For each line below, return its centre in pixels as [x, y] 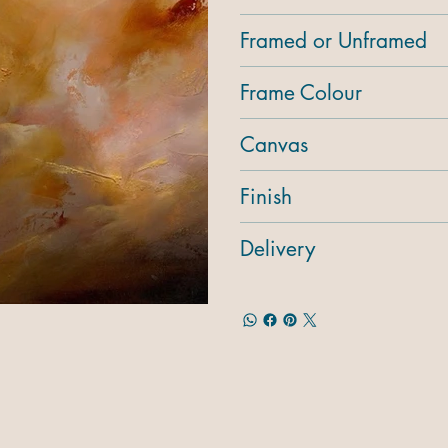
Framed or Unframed [333, 40]
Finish [266, 196]
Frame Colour [301, 92]
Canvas [274, 144]
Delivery [277, 248]
